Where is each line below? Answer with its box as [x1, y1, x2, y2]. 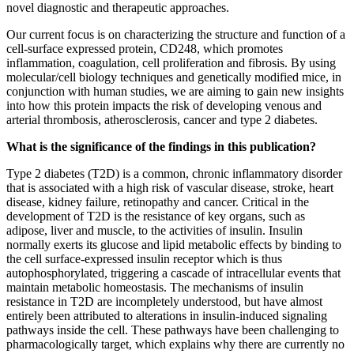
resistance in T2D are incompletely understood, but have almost [6, 295, 322, 309]
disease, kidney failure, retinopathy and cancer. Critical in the [6, 195, 309, 209]
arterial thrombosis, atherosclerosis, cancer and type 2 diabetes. [6, 113, 318, 127]
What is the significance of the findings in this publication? [6, 140, 316, 154]
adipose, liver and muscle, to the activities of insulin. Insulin [6, 224, 303, 238]
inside [57, 323, 86, 337]
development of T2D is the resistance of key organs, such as [6, 209, 305, 224]
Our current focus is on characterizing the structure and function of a [6, 28, 345, 42]
